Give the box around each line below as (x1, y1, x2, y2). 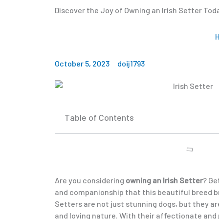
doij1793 (117, 59, 145, 68)
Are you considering (55, 175, 126, 185)
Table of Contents (65, 111, 134, 123)
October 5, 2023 (55, 59, 109, 68)
